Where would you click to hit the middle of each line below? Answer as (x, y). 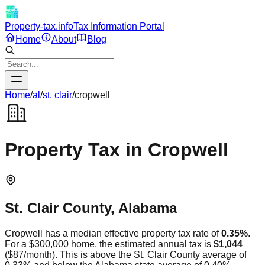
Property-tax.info (39, 26)
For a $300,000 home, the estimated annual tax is (109, 244)
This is (75, 254)
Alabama (148, 208)
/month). (41, 254)
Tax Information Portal (119, 26)
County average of (207, 254)
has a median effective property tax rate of (131, 233)
